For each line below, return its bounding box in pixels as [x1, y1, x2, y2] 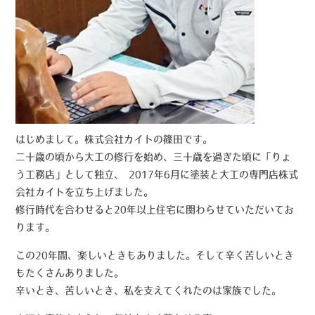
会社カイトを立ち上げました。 [15, 186, 154, 197]
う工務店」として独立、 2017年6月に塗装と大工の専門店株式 [15, 169, 299, 179]
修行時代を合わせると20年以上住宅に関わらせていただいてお [15, 204, 295, 214]
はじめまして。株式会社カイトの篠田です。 [15, 134, 213, 144]
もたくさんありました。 [15, 267, 124, 278]
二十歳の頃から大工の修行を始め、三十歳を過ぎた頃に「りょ [15, 151, 292, 162]
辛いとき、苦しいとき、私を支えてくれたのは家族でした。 [15, 285, 282, 295]
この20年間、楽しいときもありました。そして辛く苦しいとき [15, 250, 295, 260]
